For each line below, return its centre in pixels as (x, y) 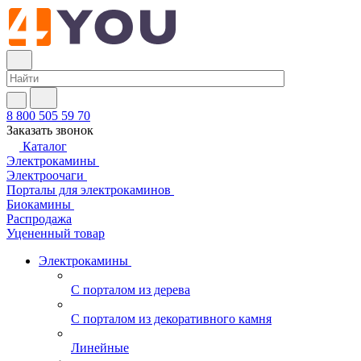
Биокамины (39, 204)
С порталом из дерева (131, 290)
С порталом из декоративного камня (171, 319)
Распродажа (39, 219)
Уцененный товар (56, 233)
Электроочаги (45, 175)
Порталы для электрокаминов (89, 190)
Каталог (45, 146)
